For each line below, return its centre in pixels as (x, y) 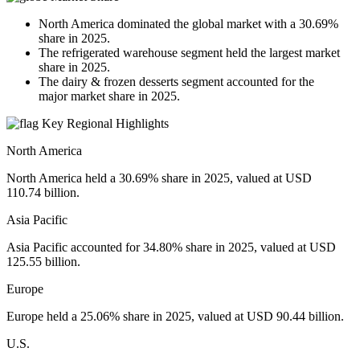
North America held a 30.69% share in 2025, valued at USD (159, 178)
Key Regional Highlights (104, 123)
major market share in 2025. (109, 96)
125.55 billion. (43, 261)
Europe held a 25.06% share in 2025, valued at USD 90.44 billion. (175, 316)
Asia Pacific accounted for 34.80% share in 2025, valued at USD (171, 247)
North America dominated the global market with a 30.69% (188, 23)
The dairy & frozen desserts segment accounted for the (176, 81)
